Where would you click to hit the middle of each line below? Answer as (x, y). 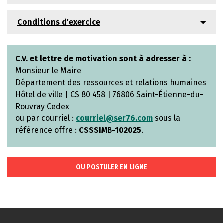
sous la (167, 118)
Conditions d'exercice (59, 22)
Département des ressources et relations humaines (111, 82)
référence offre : (47, 130)
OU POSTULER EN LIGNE (111, 167)
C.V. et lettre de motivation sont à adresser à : (103, 58)
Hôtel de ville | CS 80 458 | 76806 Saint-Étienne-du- (109, 94)
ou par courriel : (46, 118)
